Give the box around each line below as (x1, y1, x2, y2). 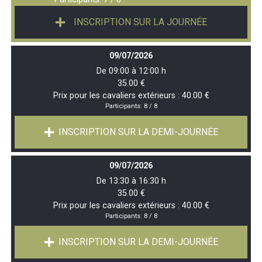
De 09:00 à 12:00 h (96, 65, 166, 76)
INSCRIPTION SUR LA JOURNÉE (73, 16, 207, 27)
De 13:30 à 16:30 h (96, 175, 166, 186)
